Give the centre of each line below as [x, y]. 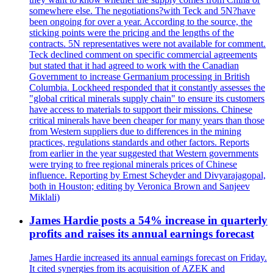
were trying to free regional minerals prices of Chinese [133, 164]
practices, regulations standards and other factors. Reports [139, 142]
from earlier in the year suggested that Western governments [144, 153]
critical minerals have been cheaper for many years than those [147, 120]
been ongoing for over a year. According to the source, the [141, 21]
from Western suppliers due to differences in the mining [135, 131]
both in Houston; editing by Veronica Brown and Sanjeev [140, 186]
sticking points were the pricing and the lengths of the [132, 32]
